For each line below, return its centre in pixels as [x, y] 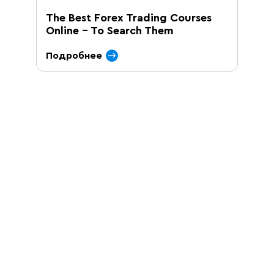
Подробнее [74, 56]
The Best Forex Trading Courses [129, 18]
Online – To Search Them [110, 31]
